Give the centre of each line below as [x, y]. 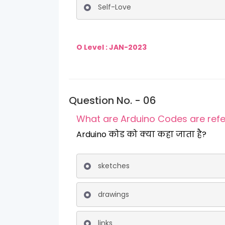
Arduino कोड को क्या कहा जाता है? [141, 134]
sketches [114, 166]
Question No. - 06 [113, 100]
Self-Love [115, 7]
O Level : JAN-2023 [112, 47]
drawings [114, 194]
